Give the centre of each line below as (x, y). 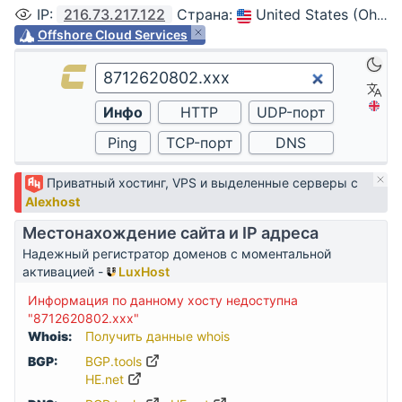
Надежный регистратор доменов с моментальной (177, 254)
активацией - (65, 272)
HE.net (106, 380)
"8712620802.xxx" (83, 319)
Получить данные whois (157, 336)
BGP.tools (115, 362)
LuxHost (143, 272)
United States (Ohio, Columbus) (316, 14)
